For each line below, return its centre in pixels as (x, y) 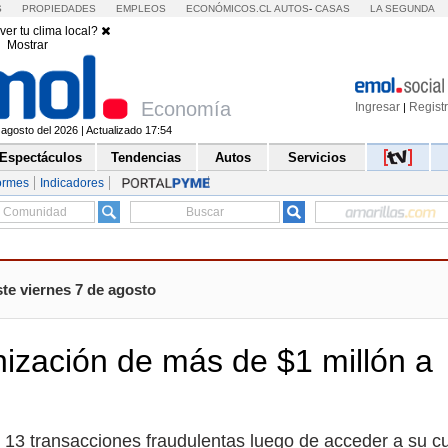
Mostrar (27, 45)
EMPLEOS (140, 8)
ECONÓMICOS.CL (228, 8)
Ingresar (377, 107)
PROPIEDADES (59, 8)
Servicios (316, 158)
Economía (185, 109)
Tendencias (146, 158)
